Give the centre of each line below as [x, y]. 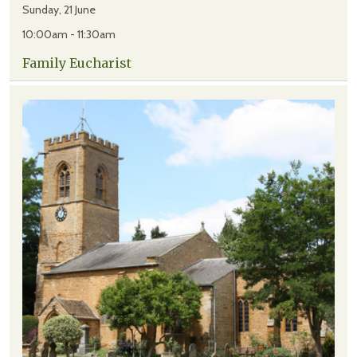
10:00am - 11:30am [69, 35]
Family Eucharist [77, 63]
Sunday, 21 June [59, 10]
